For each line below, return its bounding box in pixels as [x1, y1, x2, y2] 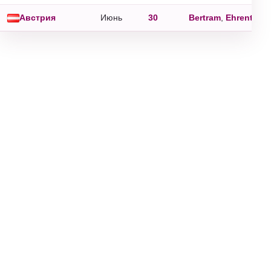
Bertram [189, 12, 221, 22]
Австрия [19, 12, 56, 22]
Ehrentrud [226, 12, 267, 22]
